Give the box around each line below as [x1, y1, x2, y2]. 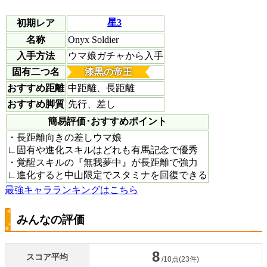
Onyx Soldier [68, 35, 119, 45]
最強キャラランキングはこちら [5, 185, 138, 195]
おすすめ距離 [7, 83, 64, 94]
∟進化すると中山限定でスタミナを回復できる [7, 170, 207, 181]
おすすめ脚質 [7, 99, 64, 110]
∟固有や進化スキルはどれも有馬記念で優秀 [7, 145, 198, 156]
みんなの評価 [17, 213, 85, 226]
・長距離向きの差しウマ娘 [7, 132, 122, 143]
